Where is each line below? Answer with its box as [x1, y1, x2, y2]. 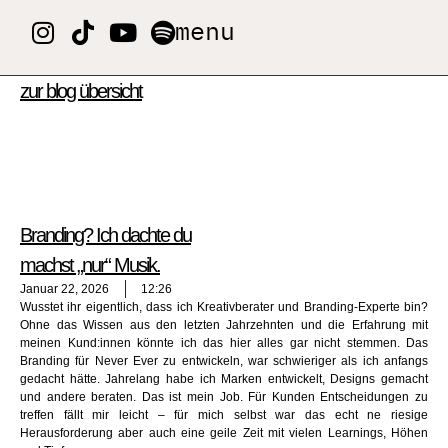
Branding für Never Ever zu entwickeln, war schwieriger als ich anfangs [20, 354, 428, 368]
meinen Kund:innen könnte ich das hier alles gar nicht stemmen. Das [20, 336, 428, 350]
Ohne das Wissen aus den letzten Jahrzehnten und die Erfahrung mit [20, 318, 428, 332]
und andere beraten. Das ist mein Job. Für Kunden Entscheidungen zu [20, 390, 428, 404]
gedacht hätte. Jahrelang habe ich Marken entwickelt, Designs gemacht [20, 372, 428, 386]
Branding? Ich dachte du [20, 224, 191, 246]
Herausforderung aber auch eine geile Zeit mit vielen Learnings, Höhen [20, 426, 428, 440]
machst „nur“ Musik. [20, 254, 160, 276]
